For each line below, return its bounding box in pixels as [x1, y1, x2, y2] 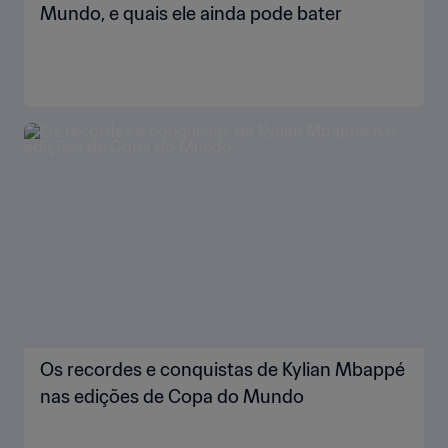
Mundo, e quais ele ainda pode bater [40, 2, 342, 25]
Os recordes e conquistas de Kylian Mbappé [40, 358, 405, 381]
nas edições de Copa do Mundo [40, 385, 304, 408]
